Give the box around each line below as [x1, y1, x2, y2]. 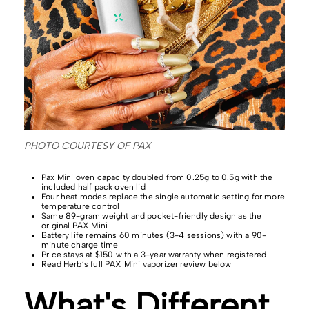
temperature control [41, 201, 120, 211]
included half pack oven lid [41, 182, 146, 192]
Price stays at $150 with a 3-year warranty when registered [41, 250, 267, 259]
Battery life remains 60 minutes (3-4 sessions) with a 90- [41, 230, 267, 240]
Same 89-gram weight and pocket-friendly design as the [41, 211, 262, 221]
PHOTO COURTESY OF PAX [24, 140, 151, 152]
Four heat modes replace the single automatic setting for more [41, 192, 285, 201]
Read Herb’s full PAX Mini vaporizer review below [41, 259, 232, 269]
